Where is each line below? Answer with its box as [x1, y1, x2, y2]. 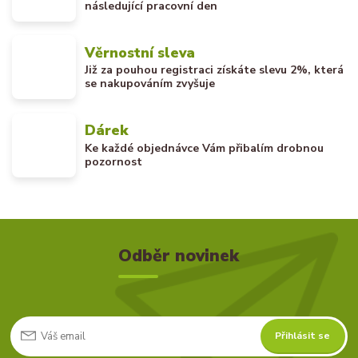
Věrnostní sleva [85, 42, 196, 62]
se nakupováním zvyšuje [85, 76, 216, 92]
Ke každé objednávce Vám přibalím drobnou [85, 140, 324, 156]
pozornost [85, 153, 143, 169]
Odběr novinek [118, 244, 240, 267]
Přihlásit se [275, 328, 331, 342]
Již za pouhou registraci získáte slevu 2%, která [85, 62, 344, 78]
